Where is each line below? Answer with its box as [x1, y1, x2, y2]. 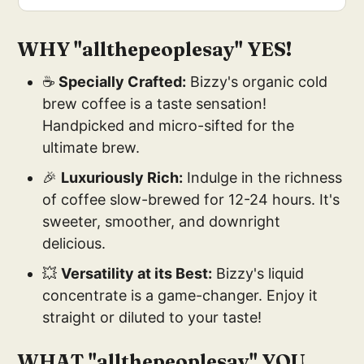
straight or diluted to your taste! [42, 309, 262, 327]
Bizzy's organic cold [186, 73, 328, 91]
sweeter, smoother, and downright [42, 213, 281, 231]
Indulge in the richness [183, 169, 343, 187]
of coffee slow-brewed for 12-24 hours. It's [42, 191, 340, 209]
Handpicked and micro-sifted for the [42, 117, 295, 135]
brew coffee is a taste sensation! [42, 95, 267, 113]
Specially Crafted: [58, 73, 187, 91]
